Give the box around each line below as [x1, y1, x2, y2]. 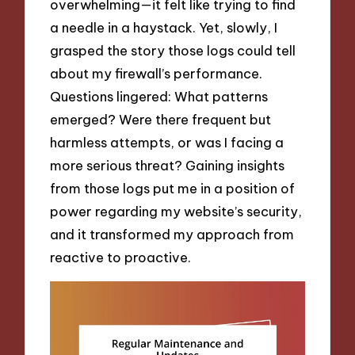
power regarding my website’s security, [50, 203, 303, 220]
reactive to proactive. [50, 249, 192, 266]
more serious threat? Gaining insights [50, 157, 285, 174]
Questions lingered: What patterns [50, 88, 269, 105]
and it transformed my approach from [50, 226, 295, 243]
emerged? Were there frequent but [50, 111, 272, 128]
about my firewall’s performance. [50, 65, 263, 82]
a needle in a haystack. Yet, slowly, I [50, 19, 278, 36]
